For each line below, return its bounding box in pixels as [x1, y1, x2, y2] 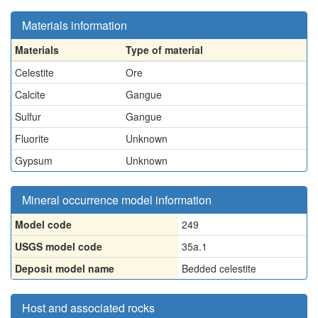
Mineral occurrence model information [22, 192, 212, 208]
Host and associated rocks [22, 300, 155, 316]
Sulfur [15, 109, 41, 124]
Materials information [22, 17, 127, 33]
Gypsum [15, 153, 53, 168]
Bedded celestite [182, 261, 256, 275]
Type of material [126, 43, 203, 57]
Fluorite [15, 131, 49, 146]
